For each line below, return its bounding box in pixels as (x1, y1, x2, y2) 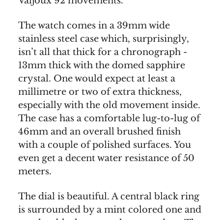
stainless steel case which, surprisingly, (18, 33, 189, 45)
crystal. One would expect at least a (18, 73, 175, 84)
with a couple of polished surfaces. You (18, 139, 191, 151)
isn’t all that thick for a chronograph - (18, 47, 187, 58)
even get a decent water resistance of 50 (18, 153, 194, 164)
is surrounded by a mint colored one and (18, 204, 201, 216)
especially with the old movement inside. (18, 100, 200, 111)
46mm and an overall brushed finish (18, 126, 181, 137)
